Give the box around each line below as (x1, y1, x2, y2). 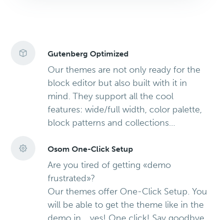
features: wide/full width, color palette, (48, 104, 202, 115)
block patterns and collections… (48, 117, 176, 129)
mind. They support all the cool (48, 91, 174, 102)
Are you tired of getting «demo (48, 160, 171, 171)
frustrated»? (48, 173, 96, 184)
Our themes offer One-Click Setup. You (48, 186, 208, 197)
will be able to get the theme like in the (48, 199, 204, 211)
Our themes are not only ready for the (48, 64, 201, 76)
